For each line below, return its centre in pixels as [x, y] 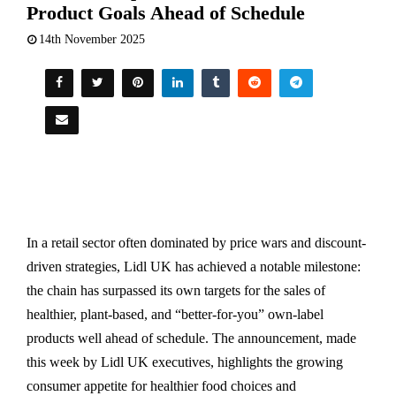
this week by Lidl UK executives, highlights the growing [185, 362]
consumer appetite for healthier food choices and [161, 385]
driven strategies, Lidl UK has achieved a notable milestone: [194, 266]
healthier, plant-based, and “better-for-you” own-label [175, 314]
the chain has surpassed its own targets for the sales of [176, 290]
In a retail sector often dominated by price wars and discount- [196, 242]
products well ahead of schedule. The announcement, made [191, 338]
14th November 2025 [92, 39]
